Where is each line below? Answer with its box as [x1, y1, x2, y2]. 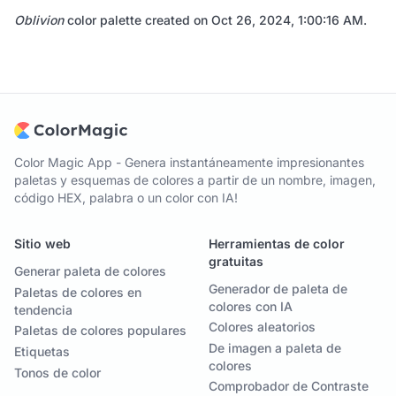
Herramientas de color [209, 236, 345, 252]
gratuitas [209, 254, 263, 270]
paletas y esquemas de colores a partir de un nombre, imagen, [14, 172, 376, 188]
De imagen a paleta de [209, 340, 341, 356]
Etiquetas [14, 344, 70, 360]
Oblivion [14, 12, 64, 27]
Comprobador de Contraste [209, 378, 369, 394]
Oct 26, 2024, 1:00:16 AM [211, 12, 363, 27]
